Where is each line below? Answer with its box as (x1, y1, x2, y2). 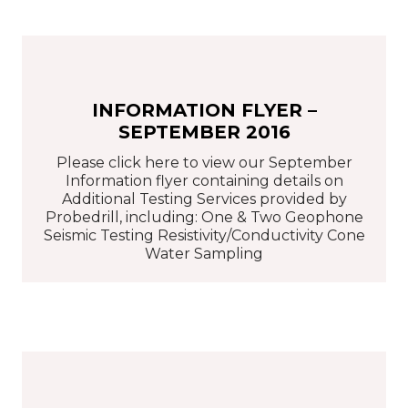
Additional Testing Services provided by (61, 189, 347, 208)
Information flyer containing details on (65, 171, 343, 189)
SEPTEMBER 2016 (117, 121, 291, 144)
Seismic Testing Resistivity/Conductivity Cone (43, 226, 365, 244)
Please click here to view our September (56, 153, 352, 171)
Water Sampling (145, 244, 263, 262)
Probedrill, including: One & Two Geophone (45, 208, 363, 226)
